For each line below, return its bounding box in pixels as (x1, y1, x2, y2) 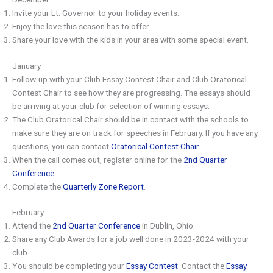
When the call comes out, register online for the (12, 154, 183, 165)
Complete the (12, 181, 63, 191)
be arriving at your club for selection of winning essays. (12, 101, 210, 111)
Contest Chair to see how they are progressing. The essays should (12, 87, 250, 97)
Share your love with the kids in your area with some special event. (12, 35, 249, 45)
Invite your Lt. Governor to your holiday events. (12, 8, 179, 18)
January (12, 60, 41, 71)
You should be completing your (12, 261, 126, 271)
